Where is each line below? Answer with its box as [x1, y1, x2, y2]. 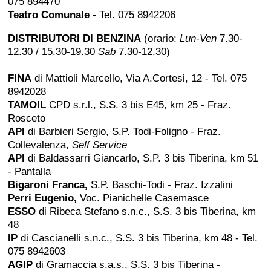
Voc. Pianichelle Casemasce [80, 192, 209, 204]
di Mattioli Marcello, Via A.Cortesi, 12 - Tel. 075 [31, 73, 247, 85]
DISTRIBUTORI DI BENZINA [8, 33, 142, 45]
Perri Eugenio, [8, 192, 80, 204]
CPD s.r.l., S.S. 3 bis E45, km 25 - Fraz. [46, 99, 232, 111]
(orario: [141, 33, 180, 45]
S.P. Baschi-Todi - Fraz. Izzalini [91, 179, 233, 191]
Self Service [72, 139, 128, 151]
